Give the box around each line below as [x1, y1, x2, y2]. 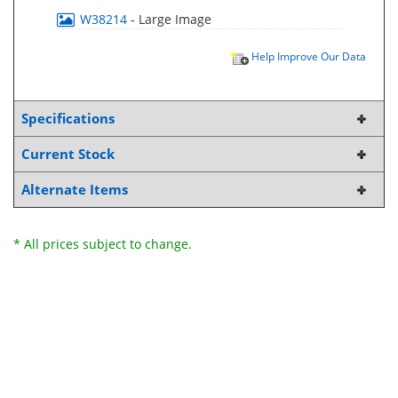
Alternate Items [21, 181, 128, 198]
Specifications [21, 110, 115, 127]
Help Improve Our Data [249, 49, 366, 63]
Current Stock [21, 146, 115, 163]
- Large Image [131, 11, 211, 28]
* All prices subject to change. [13, 235, 192, 252]
